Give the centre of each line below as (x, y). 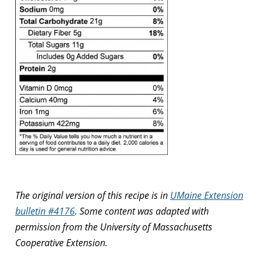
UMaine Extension (207, 196)
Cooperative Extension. (61, 243)
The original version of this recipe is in (93, 196)
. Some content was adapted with (142, 211)
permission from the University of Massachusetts (114, 227)
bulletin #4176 (45, 211)
